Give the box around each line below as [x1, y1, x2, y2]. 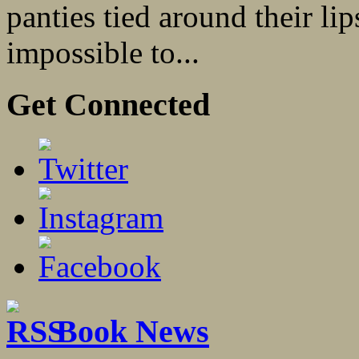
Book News [56, 313, 209, 349]
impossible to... [6, 34, 200, 70]
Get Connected [6, 86, 210, 123]
